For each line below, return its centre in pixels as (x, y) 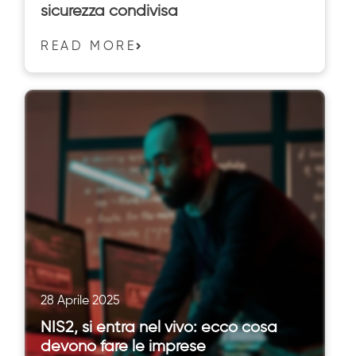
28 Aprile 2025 (80, 302)
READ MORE (89, 47)
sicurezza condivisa (109, 12)
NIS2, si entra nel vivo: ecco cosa (159, 328)
